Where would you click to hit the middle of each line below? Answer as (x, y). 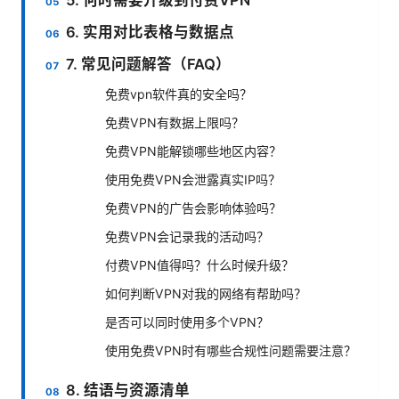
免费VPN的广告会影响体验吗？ (193, 208)
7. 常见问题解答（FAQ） (149, 64)
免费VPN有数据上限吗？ (175, 122)
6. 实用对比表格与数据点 (151, 32)
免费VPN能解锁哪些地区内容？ (193, 151)
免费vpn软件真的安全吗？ (179, 94)
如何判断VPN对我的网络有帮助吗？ (206, 293)
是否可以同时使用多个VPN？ (187, 322)
